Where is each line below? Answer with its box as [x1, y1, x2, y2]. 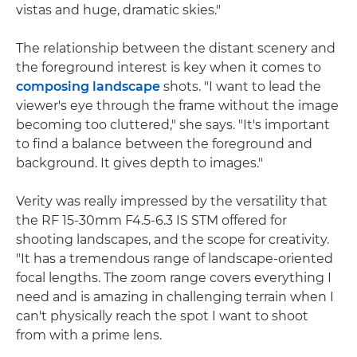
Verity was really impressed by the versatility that [16, 194, 328, 210]
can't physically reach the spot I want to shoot [16, 308, 308, 324]
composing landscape [16, 79, 160, 95]
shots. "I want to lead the [160, 79, 321, 95]
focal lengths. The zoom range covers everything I [16, 270, 331, 286]
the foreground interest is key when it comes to [16, 60, 321, 76]
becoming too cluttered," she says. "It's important [16, 117, 330, 133]
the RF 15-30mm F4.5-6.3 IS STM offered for [16, 213, 287, 229]
